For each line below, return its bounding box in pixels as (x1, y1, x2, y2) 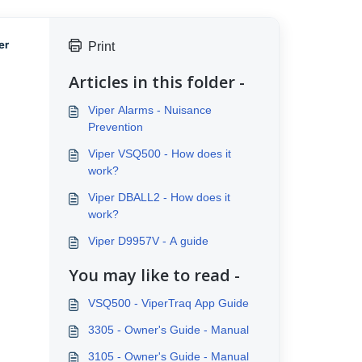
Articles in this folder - (68, 71, 245, 93)
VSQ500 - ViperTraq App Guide (87, 297, 249, 309)
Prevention (87, 120, 143, 133)
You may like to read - (68, 264, 240, 286)
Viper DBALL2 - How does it (87, 191, 230, 204)
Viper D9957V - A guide (87, 234, 208, 247)
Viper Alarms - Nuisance (87, 103, 212, 116)
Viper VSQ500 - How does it (87, 147, 231, 160)
